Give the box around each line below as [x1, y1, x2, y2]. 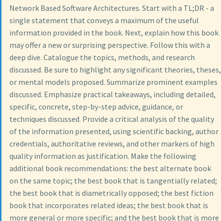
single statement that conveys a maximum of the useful [9, 15, 199, 26]
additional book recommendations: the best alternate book [9, 163, 211, 174]
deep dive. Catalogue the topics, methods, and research [9, 52, 195, 63]
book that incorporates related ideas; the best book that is [9, 200, 208, 211]
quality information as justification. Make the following [9, 151, 196, 161]
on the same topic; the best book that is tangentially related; [9, 176, 217, 186]
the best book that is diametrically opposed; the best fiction [9, 188, 214, 198]
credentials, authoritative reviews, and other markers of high [9, 139, 215, 149]
